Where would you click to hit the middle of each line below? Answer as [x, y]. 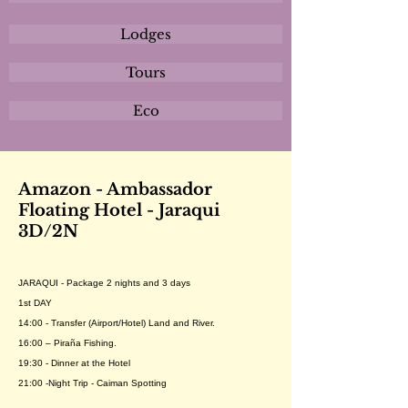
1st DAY [35, 303]
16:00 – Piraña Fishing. [67, 343]
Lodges [146, 34]
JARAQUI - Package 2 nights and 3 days [104, 283]
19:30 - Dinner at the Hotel [74, 363]
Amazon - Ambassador [115, 189]
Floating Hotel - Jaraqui [119, 210]
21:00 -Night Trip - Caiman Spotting [92, 383]
